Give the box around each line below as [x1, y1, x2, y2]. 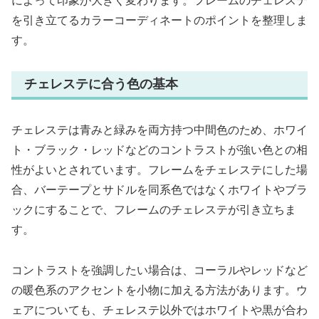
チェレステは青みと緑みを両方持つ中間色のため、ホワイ [11, 124, 308, 137]
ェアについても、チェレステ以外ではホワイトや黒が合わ [11, 304, 308, 317]
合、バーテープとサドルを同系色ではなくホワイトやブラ [11, 184, 308, 197]
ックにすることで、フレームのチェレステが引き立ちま [11, 204, 296, 216]
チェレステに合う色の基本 [24, 77, 178, 91]
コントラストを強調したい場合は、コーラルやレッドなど [11, 264, 308, 277]
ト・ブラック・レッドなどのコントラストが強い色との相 [11, 144, 308, 157]
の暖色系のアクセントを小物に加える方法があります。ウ [11, 284, 308, 297]
